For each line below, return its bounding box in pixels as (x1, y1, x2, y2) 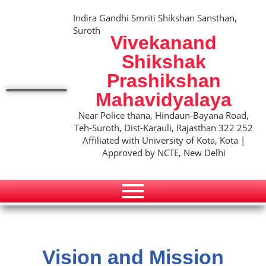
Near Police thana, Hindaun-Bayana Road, (78, 109, 249, 122)
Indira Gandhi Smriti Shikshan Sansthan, (73, 12, 237, 24)
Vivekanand (110, 32, 217, 54)
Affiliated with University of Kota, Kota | (82, 134, 245, 147)
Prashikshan (106, 70, 221, 92)
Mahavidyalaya (96, 89, 232, 111)
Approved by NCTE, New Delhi (102, 147, 226, 159)
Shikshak (121, 51, 206, 73)
